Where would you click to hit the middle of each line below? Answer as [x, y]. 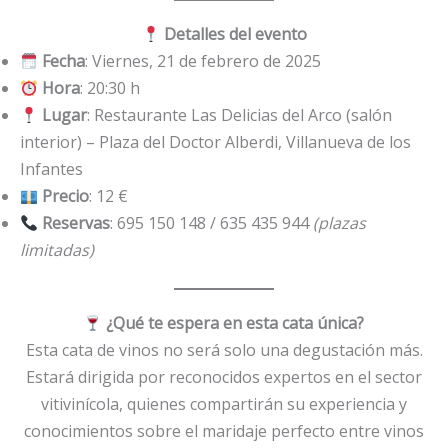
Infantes [51, 169]
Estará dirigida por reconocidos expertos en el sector [224, 377]
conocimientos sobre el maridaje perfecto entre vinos [224, 431]
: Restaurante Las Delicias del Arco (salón [240, 115]
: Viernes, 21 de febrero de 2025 [203, 61]
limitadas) [57, 250]
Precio [66, 196]
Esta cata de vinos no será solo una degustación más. [224, 350]
